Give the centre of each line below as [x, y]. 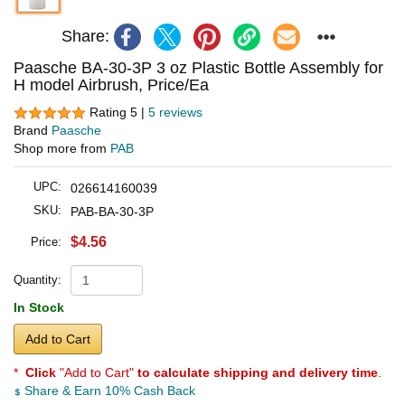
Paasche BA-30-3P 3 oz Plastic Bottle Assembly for [198, 67]
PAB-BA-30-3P [112, 212]
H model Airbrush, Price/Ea [111, 85]
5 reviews [175, 112]
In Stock [39, 308]
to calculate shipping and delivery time [258, 373]
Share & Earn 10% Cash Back [108, 391]
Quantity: [38, 280]
